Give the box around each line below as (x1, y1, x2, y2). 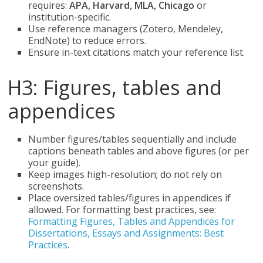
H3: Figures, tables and (8, 74, 222, 101)
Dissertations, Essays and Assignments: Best (28, 227, 224, 240)
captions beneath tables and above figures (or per (28, 144, 249, 157)
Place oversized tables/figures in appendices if (28, 191, 231, 204)
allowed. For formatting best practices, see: (28, 203, 217, 216)
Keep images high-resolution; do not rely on (28, 168, 222, 181)
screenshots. (28, 180, 85, 193)
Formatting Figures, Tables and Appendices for (28, 215, 235, 228)
